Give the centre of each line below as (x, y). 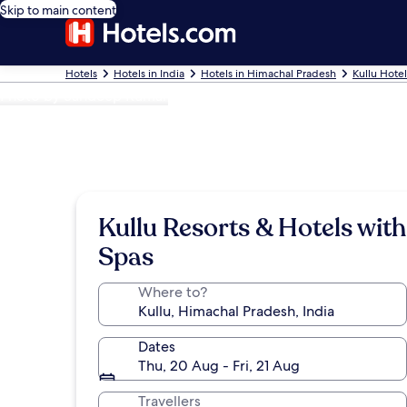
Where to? (173, 292)
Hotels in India (149, 74)
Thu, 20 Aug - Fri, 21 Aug (219, 366)
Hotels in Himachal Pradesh (268, 74)
